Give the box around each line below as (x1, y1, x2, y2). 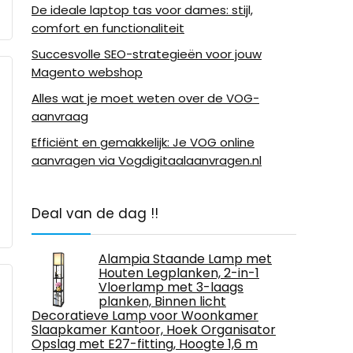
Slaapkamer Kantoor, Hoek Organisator (32, 320, 276, 339)
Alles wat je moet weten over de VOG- (32, 89, 259, 106)
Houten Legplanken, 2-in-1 (98, 263, 259, 282)
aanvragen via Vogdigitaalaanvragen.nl (32, 151, 262, 169)
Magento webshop (32, 63, 143, 80)
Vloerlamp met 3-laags (98, 277, 243, 296)
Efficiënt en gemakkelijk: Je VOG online (32, 133, 255, 150)
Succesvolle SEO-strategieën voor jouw (32, 45, 262, 62)
